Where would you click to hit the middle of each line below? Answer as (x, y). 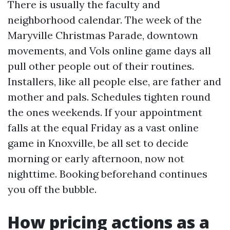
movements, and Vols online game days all (109, 51)
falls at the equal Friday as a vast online (103, 128)
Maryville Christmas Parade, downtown (103, 35)
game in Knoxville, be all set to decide (98, 143)
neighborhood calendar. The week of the (105, 20)
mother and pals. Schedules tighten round (109, 97)
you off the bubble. (52, 189)
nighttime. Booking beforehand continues (108, 174)
